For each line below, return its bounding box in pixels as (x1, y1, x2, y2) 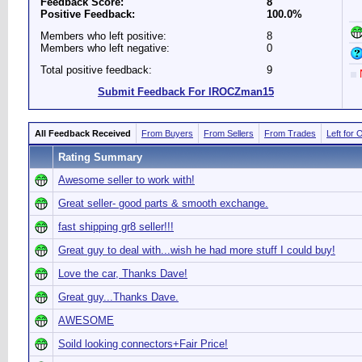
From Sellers (204, 128, 254, 138)
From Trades (264, 128, 316, 138)
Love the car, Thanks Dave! (58, 267, 187, 280)
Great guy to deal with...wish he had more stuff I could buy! (58, 244, 335, 256)
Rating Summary (58, 151, 142, 163)
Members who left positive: (40, 30, 166, 42)
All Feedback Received (35, 128, 131, 138)
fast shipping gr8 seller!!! (58, 221, 174, 233)
